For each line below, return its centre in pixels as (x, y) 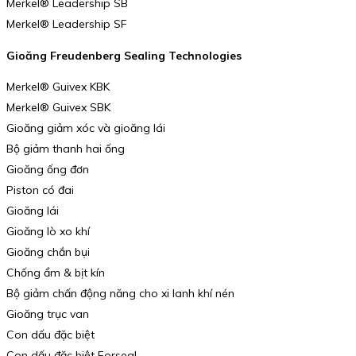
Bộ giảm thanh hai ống (66, 149)
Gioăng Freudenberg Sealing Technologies (124, 55)
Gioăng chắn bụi (48, 252)
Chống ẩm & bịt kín (56, 273)
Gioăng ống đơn (48, 170)
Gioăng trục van (48, 314)
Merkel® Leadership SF (67, 23)
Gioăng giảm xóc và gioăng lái (86, 128)
